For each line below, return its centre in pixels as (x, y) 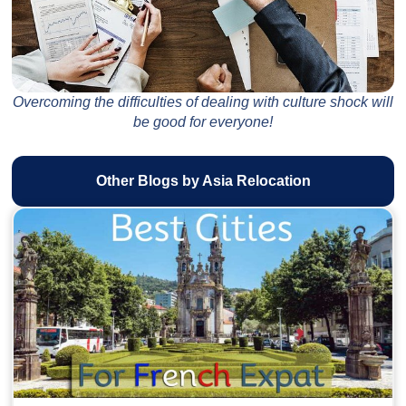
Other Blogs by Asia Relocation (203, 180)
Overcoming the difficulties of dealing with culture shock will (203, 101)
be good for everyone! (203, 121)
